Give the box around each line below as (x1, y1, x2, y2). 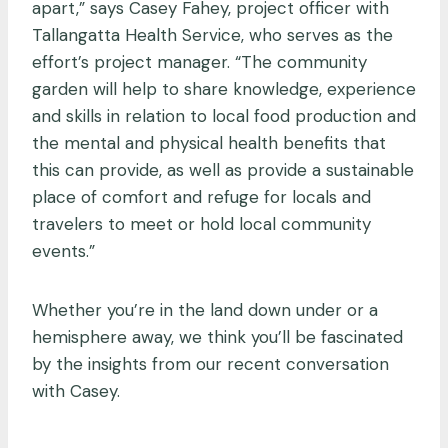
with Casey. (32, 379, 125, 402)
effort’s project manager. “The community (32, 50, 367, 73)
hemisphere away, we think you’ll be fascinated (32, 325, 403, 348)
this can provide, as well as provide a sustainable (32, 158, 414, 181)
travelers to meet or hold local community (32, 212, 371, 235)
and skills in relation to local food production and (32, 104, 416, 127)
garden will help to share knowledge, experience (32, 77, 416, 100)
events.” (32, 239, 95, 262)
